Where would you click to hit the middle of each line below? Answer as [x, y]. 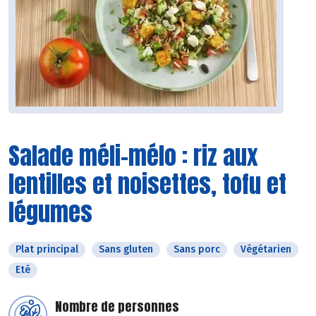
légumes [50, 212]
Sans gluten [126, 250]
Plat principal [47, 250]
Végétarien [266, 250]
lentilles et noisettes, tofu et [147, 184]
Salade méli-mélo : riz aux [133, 156]
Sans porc [197, 250]
